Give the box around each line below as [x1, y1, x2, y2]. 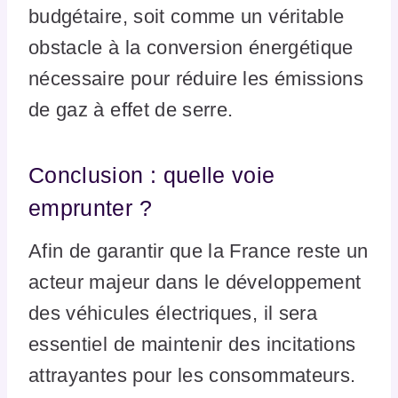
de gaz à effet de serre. [28, 99, 234, 122]
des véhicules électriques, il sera [28, 302, 317, 325]
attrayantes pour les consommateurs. [28, 364, 356, 387]
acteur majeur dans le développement [28, 271, 362, 294]
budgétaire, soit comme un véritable [28, 5, 345, 28]
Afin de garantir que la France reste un [28, 240, 369, 263]
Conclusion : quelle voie [28, 162, 275, 187]
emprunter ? [28, 195, 152, 220]
